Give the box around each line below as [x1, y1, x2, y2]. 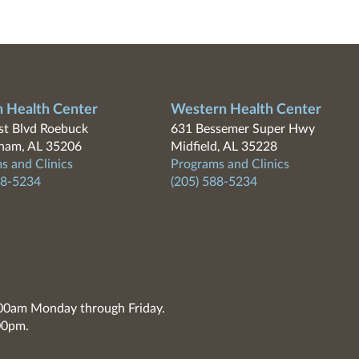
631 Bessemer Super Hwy [170, 123, 315, 135]
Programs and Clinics [170, 158, 289, 171]
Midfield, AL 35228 [170, 140, 277, 153]
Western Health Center [170, 103, 321, 117]
